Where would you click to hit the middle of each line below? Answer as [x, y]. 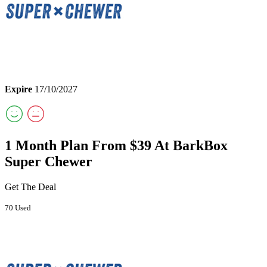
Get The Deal [30, 187]
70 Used [18, 207]
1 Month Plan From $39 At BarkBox [116, 145]
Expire [18, 89]
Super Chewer [49, 161]
